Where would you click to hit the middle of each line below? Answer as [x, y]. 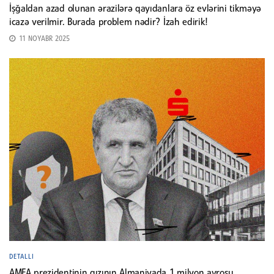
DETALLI [22, 257]
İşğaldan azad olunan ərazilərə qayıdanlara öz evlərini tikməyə [135, 9]
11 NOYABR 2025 [43, 39]
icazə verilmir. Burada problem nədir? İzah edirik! [108, 22]
